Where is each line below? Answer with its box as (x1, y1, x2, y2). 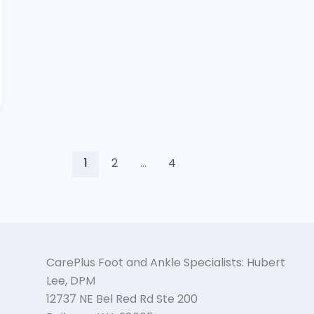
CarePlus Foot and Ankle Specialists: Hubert (46, 254, 285, 271)
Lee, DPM (46, 273, 95, 289)
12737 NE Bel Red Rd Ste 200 (46, 291, 198, 307)
